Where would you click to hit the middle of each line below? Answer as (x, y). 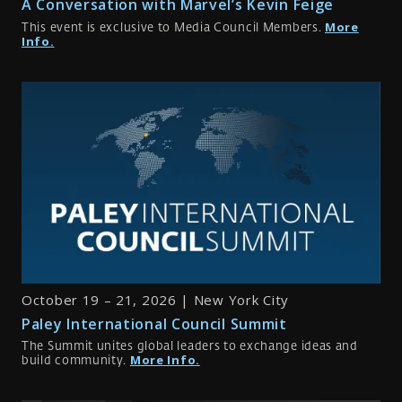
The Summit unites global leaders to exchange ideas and (190, 346)
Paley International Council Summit (154, 323)
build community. (76, 361)
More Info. (165, 359)
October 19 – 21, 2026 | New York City (155, 300)
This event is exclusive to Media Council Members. (173, 28)
